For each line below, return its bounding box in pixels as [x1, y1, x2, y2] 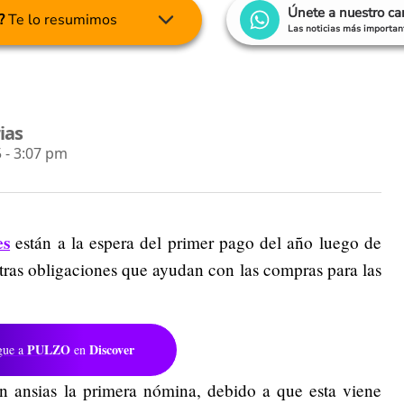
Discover [89, 340, 134, 360]
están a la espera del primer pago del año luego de [10, 231, 382, 254]
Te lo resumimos [5, 10, 118, 31]
